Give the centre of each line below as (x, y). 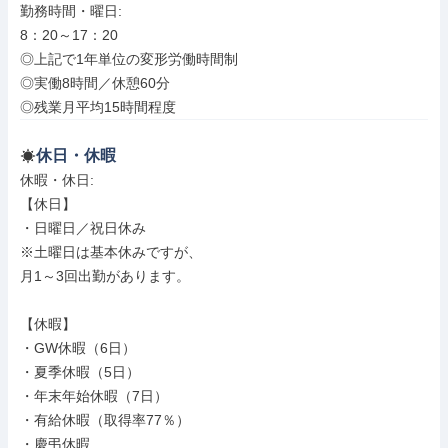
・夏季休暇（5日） (80, 372)
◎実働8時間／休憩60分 (95, 83)
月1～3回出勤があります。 (105, 276)
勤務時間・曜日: (73, 11)
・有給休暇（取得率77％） (105, 420)
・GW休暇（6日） (78, 348)
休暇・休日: (59, 180)
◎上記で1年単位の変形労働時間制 (129, 59)
